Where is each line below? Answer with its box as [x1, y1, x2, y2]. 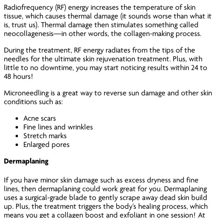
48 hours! [4, 72, 36, 81]
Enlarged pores [23, 140, 70, 149]
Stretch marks [23, 131, 67, 140]
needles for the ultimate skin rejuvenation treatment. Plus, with [4, 54, 203, 63]
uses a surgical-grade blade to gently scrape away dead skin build [4, 193, 208, 202]
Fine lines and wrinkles [23, 122, 93, 131]
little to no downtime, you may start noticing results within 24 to [4, 63, 208, 72]
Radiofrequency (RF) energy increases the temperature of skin [4, 2, 196, 12]
